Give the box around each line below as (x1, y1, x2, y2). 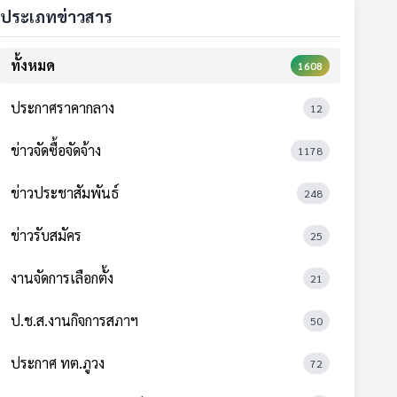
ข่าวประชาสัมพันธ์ (11, 183, 119, 202)
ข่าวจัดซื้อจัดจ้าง (11, 141, 101, 160)
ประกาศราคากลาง (11, 98, 114, 117)
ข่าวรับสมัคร (11, 226, 82, 245)
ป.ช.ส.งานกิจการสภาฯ (11, 311, 138, 330)
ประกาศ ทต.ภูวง (11, 354, 105, 372)
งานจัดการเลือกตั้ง (11, 269, 113, 287)
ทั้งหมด (11, 56, 55, 74)
